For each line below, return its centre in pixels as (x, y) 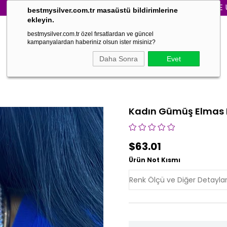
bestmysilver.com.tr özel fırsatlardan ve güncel (90, 34)
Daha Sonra (119, 59)
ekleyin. (41, 20)
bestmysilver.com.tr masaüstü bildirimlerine (103, 10)
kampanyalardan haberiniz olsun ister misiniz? (91, 42)
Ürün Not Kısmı (155, 160)
